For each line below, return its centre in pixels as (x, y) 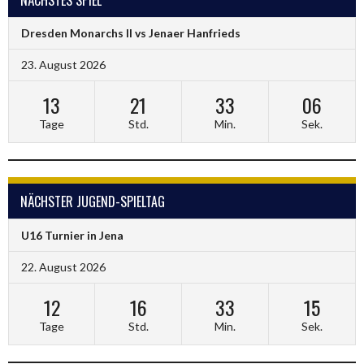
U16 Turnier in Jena (72, 235)
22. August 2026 (63, 266)
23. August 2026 (63, 65)
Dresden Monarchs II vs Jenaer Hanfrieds (131, 33)
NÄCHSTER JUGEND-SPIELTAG (93, 202)
